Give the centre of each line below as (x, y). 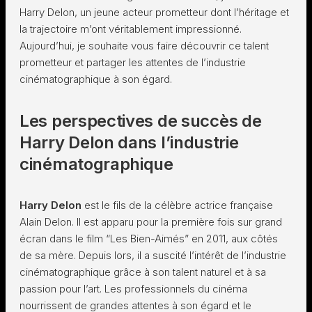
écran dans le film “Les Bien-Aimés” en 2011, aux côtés (149, 239)
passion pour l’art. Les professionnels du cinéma (133, 289)
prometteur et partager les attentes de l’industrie (133, 62)
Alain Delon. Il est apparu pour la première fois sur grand (151, 222)
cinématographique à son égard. (96, 79)
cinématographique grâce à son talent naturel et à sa (143, 272)
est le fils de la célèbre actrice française (177, 205)
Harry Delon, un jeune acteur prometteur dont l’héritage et (154, 12)
